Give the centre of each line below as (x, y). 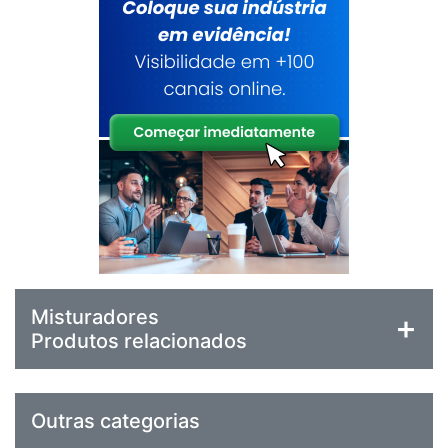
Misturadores (95, 317)
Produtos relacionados (139, 341)
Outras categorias (115, 421)
